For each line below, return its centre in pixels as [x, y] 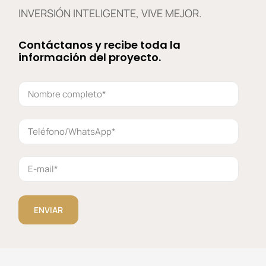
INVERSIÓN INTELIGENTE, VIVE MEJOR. [110, 13]
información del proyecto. [90, 57]
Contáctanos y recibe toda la [100, 45]
